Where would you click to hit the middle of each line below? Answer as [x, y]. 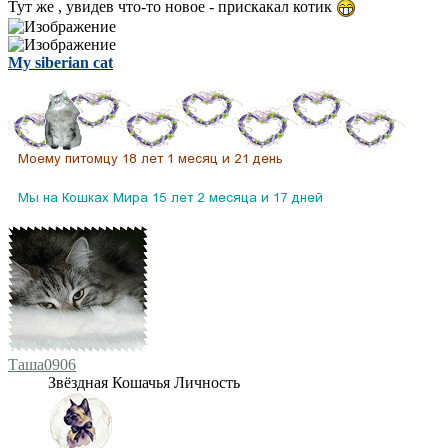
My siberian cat [60, 62]
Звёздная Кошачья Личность [144, 382]
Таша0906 [42, 364]
